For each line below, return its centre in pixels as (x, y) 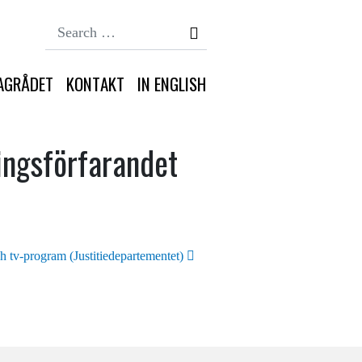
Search (223, 25)
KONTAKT (95, 84)
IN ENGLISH (172, 84)
